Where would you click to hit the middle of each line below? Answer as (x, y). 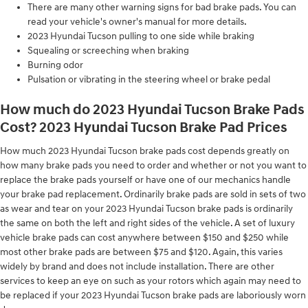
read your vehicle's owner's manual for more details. (137, 21)
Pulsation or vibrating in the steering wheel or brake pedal (149, 79)
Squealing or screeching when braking (108, 50)
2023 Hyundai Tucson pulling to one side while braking (141, 36)
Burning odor (55, 65)
